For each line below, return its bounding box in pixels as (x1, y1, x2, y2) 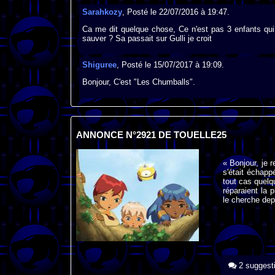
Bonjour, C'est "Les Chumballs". (82, 77, 195, 87)
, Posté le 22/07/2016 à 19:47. (122, 7, 230, 17)
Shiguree (82, 60, 117, 70)
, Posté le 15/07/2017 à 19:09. (116, 60, 224, 70)
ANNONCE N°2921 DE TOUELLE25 (76, 130, 227, 141)
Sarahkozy (82, 7, 122, 17)
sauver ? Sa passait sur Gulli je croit (82, 33, 212, 43)
